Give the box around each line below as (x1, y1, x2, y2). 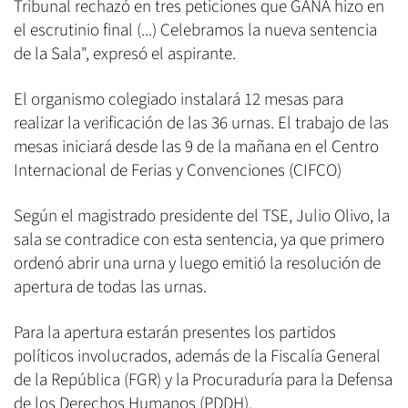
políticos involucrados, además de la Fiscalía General (14, 344, 381, 370)
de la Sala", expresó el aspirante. (14, 42, 236, 67)
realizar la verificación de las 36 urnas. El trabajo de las (14, 111, 389, 137)
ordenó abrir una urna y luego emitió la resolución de (14, 251, 381, 277)
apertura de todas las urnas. (14, 275, 207, 301)
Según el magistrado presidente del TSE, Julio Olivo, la (14, 204, 390, 229)
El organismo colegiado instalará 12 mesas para (14, 87, 343, 113)
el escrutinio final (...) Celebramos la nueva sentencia (14, 18, 377, 44)
